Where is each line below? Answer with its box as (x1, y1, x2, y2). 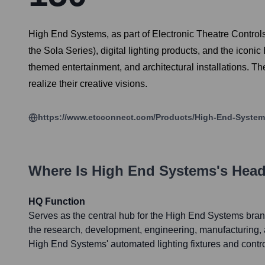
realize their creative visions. (28, 79, 147, 89)
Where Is (28, 163, 92, 179)
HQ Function (28, 196, 85, 207)
